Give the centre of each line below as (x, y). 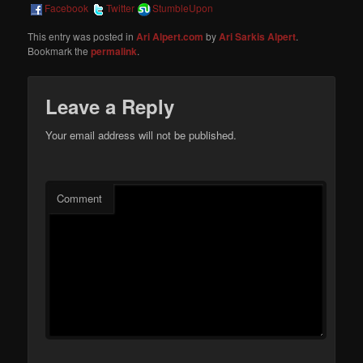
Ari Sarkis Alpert (258, 37)
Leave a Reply (110, 106)
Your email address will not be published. (141, 135)
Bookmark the (60, 51)
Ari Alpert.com (170, 37)
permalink (114, 51)
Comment (80, 198)
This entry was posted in (82, 36)
